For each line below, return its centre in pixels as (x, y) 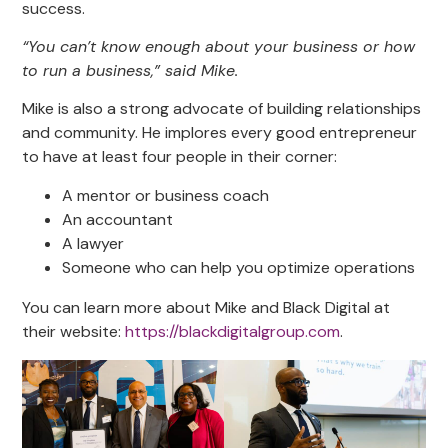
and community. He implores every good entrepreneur (220, 133)
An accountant (118, 219)
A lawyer (93, 243)
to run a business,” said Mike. (130, 71)
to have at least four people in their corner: (180, 157)
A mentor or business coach (166, 195)
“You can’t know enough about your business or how (219, 47)
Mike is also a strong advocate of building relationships (222, 109)
